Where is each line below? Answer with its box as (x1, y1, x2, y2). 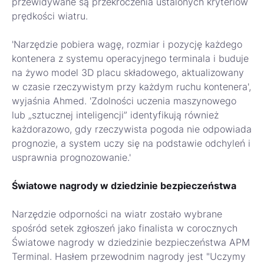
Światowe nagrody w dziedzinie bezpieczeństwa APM (12, 236, 250, 249)
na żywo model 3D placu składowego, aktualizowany (12, 67, 244, 79)
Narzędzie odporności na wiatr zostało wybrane (12, 208, 222, 220)
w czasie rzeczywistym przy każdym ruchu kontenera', (12, 81, 251, 93)
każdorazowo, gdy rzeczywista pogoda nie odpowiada (12, 123, 252, 136)
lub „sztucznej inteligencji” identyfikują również (12, 109, 219, 121)
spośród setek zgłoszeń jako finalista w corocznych (12, 222, 237, 235)
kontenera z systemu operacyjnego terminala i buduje (12, 52, 249, 65)
